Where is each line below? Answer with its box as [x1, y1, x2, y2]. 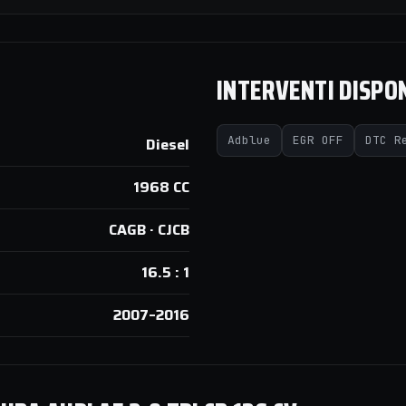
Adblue [227, 132, 271, 148]
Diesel [146, 133, 189, 156]
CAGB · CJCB [109, 218, 189, 241]
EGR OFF [293, 132, 343, 148]
